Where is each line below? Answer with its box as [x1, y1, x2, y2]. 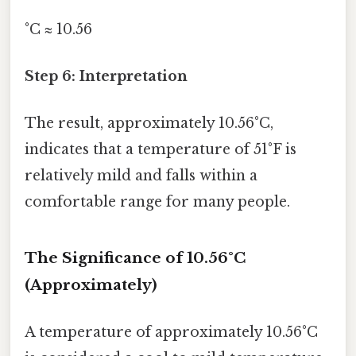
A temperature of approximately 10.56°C [25, 323, 318, 342]
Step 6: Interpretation [25, 67, 188, 85]
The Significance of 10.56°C [25, 248, 246, 267]
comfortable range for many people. [25, 193, 290, 211]
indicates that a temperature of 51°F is [25, 141, 296, 159]
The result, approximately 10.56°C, [25, 114, 273, 133]
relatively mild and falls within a [25, 167, 257, 185]
